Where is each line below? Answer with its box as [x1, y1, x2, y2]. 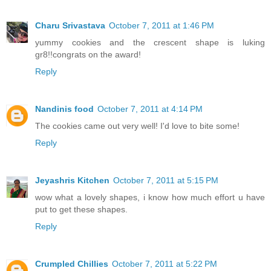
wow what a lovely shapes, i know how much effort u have [35, 192, 265, 202]
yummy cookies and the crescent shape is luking [35, 38, 265, 47]
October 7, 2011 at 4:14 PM [97, 103, 203, 114]
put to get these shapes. [35, 204, 128, 214]
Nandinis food [35, 103, 94, 114]
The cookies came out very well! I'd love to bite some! [35, 120, 240, 131]
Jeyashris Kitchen [35, 175, 109, 185]
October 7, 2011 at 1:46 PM [109, 21, 214, 30]
